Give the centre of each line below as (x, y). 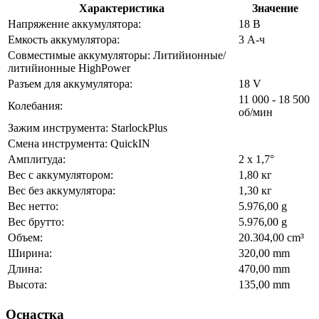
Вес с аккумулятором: (61, 175)
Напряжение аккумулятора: (74, 24)
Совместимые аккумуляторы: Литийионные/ (117, 56)
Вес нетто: (33, 206)
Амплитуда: (37, 159)
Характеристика (122, 9)
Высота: (27, 285)
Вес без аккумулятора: (62, 191)
